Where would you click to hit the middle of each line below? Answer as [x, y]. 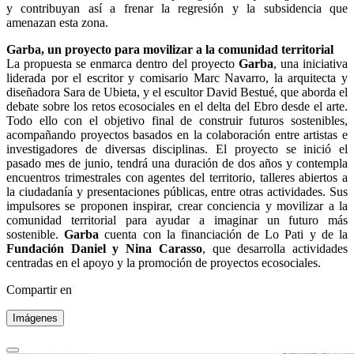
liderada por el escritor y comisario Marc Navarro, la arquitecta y [177, 77]
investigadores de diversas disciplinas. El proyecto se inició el [177, 149]
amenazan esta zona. [57, 22]
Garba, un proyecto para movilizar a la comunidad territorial [170, 49]
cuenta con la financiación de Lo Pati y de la [224, 234]
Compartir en [39, 289]
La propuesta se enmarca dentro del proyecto [122, 63]
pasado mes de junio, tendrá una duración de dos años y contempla [177, 163]
